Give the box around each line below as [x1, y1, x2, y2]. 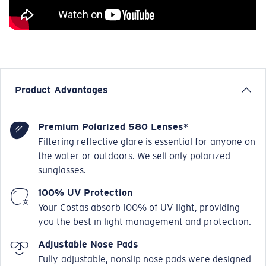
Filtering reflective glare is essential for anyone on [38, 136, 255, 148]
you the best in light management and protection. [38, 216, 251, 228]
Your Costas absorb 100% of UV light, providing [38, 202, 240, 214]
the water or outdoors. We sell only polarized [38, 150, 230, 162]
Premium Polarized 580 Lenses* [38, 121, 188, 133]
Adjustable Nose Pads [38, 239, 138, 251]
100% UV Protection [38, 187, 132, 199]
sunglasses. [38, 164, 86, 176]
